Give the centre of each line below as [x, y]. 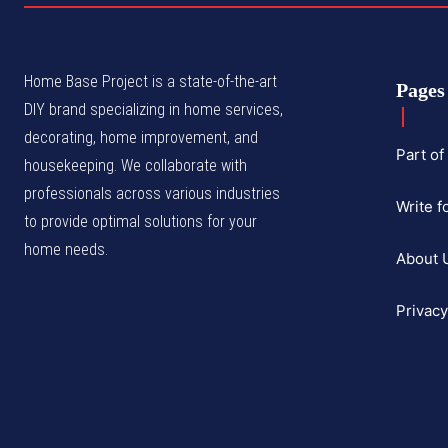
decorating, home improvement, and [141, 137]
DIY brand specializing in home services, [153, 109]
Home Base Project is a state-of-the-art [150, 81]
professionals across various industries [152, 193]
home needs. [66, 249]
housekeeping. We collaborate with [135, 165]
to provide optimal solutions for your [140, 221]
